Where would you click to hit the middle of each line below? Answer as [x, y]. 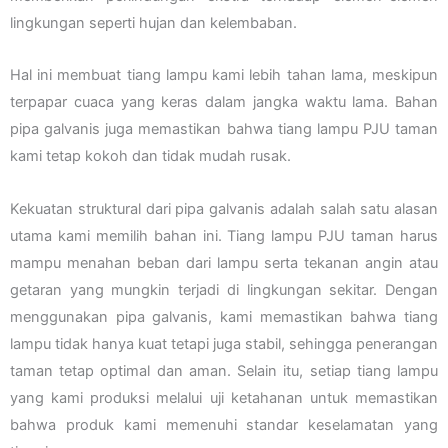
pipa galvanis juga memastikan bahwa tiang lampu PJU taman [224, 129]
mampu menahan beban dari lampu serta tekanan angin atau [224, 262]
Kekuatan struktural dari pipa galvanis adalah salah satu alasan [224, 208]
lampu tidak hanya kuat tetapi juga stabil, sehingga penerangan [224, 343]
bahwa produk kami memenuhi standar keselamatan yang [224, 424]
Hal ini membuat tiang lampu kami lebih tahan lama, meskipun [224, 75]
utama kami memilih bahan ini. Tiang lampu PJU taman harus [224, 235]
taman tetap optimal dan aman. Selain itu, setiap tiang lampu [224, 370]
